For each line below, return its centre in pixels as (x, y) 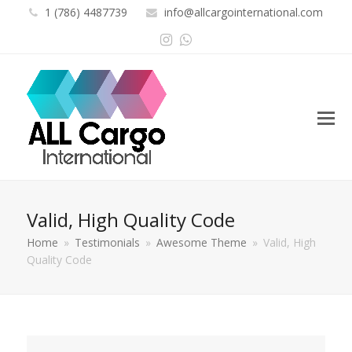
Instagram (206, 38)
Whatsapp (226, 38)
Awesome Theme (202, 242)
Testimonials (108, 242)
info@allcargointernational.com (242, 12)
